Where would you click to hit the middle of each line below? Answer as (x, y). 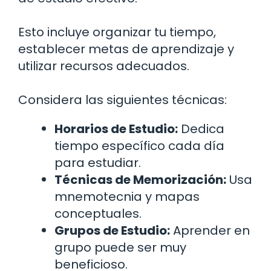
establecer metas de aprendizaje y (126, 49)
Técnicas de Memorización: (140, 180)
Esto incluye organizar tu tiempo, (117, 32)
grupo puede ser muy (120, 248)
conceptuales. (98, 214)
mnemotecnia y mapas (127, 197)
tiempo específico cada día (139, 146)
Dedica (201, 129)
